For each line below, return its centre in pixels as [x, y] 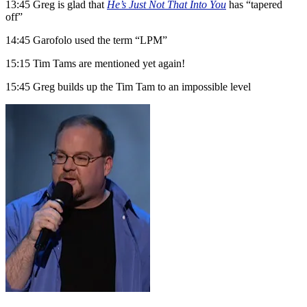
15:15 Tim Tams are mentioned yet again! [95, 64]
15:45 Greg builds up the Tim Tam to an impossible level [128, 87]
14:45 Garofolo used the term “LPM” [86, 40]
